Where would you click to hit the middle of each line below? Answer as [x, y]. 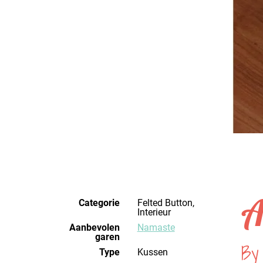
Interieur [154, 212]
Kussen [155, 252]
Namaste [159, 227]
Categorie [99, 203]
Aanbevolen [94, 227]
